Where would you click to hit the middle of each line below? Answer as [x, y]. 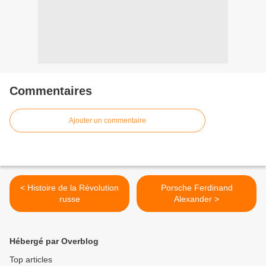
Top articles [31, 260]
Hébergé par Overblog [54, 241]
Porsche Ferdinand [197, 188]
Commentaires [51, 91]
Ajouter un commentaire [107, 121]
